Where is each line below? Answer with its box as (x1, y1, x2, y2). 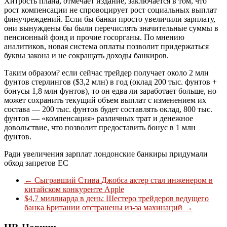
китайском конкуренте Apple (24, 184, 124, 194)
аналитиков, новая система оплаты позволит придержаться (4, 42, 209, 51)
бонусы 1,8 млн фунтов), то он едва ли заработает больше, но (4, 86, 216, 95)
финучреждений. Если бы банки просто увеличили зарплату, (4, 14, 215, 23)
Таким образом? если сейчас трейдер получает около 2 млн (4, 68, 209, 77)
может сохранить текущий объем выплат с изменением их (4, 95, 206, 104)
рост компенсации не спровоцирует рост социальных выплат (4, 5, 217, 14)
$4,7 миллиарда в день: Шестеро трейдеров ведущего (24, 194, 209, 203)
